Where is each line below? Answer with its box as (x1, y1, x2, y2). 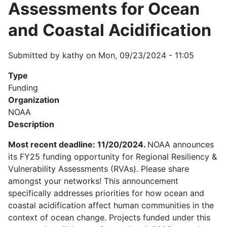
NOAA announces (147, 139, 214, 149)
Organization (8, 94, 59, 105)
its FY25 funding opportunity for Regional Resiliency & (8, 151, 217, 162)
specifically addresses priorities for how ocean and (8, 187, 204, 198)
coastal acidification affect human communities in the (8, 200, 214, 210)
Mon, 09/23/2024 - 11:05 (98, 50, 194, 60)
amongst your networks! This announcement (8, 175, 178, 186)
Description (8, 119, 54, 129)
